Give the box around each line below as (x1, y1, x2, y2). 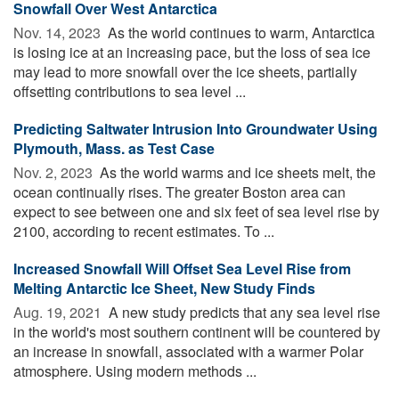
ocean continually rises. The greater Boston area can (13, 181, 346, 202)
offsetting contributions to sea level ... (13, 80, 246, 102)
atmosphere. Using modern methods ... (13, 360, 256, 381)
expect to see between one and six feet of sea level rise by (13, 200, 379, 222)
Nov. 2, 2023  (13, 161, 96, 183)
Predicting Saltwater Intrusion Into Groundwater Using (13, 118, 378, 139)
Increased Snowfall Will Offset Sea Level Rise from (13, 257, 351, 279)
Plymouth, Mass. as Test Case (13, 137, 215, 159)
